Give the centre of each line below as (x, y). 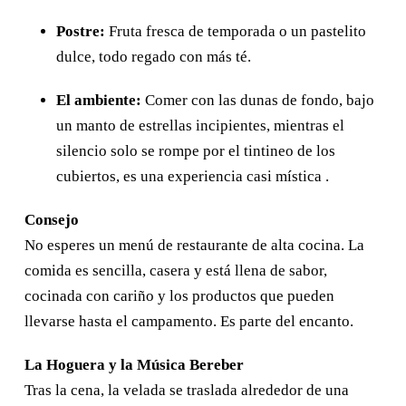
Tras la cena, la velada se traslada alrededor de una (187, 390)
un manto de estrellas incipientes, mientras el (200, 125)
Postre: (81, 31)
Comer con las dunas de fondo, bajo (258, 100)
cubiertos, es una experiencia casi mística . (193, 176)
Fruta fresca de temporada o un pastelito (236, 31)
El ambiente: (99, 100)
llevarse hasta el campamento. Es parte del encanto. (189, 321)
